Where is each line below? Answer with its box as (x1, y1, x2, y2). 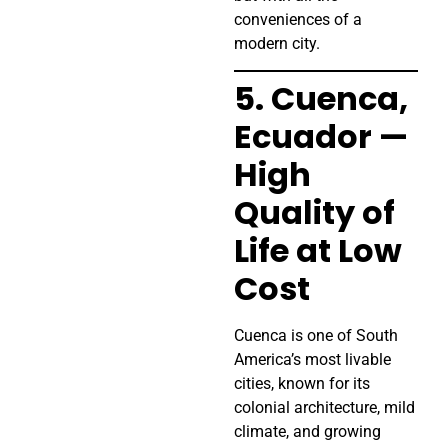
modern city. (234, 34, 320, 54)
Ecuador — (234, 114, 408, 160)
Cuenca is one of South (234, 326, 398, 346)
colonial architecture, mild (234, 398, 415, 418)
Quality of (234, 190, 395, 236)
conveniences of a (234, 10, 362, 30)
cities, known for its (234, 374, 370, 394)
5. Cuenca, (234, 76, 408, 122)
